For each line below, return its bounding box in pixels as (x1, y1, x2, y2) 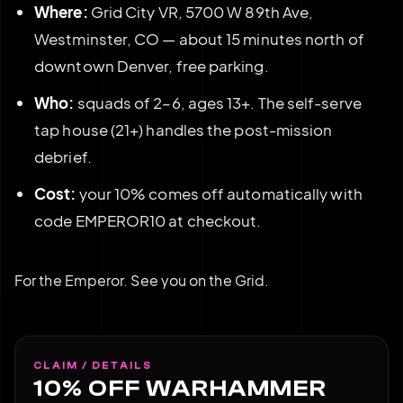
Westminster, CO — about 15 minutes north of (34, 29, 364, 49)
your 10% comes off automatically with (76, 184, 363, 204)
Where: (34, 2, 88, 22)
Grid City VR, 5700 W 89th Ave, (87, 2, 314, 22)
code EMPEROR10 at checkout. (34, 210, 262, 231)
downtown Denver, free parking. (34, 56, 269, 76)
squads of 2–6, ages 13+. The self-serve (74, 93, 362, 113)
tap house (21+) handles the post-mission (34, 120, 333, 140)
